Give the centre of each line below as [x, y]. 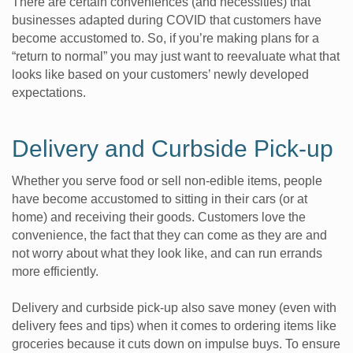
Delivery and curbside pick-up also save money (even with [174, 307]
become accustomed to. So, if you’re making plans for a [165, 38]
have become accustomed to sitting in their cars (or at [160, 199]
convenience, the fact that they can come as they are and [169, 235]
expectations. [49, 92]
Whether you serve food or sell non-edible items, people [167, 180]
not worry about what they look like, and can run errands [167, 253]
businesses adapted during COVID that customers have [167, 20]
